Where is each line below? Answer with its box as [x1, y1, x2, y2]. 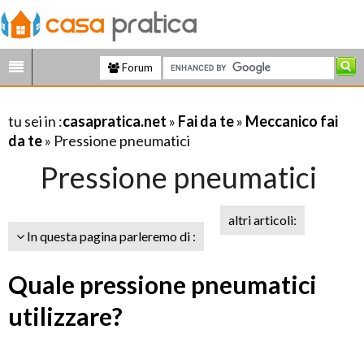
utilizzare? [8, 301, 123, 331]
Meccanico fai [245, 112, 338, 130]
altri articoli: [228, 212, 297, 227]
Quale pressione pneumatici [8, 270, 317, 299]
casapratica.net [63, 112, 167, 130]
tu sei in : [8, 112, 63, 130]
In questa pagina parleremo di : [24, 228, 196, 244]
